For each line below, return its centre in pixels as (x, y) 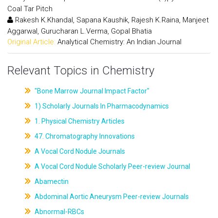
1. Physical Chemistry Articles (79, 121)
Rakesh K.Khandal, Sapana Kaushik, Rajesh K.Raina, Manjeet (111, 20)
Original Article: (31, 42)
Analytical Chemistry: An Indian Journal (119, 42)
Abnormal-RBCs (58, 212)
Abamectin (51, 182)
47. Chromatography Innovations (84, 136)
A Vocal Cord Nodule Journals (79, 151)
